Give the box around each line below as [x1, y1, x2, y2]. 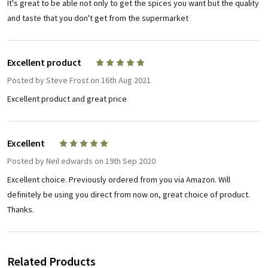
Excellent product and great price [7, 93, 127, 105]
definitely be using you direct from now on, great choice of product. [7, 189, 250, 200]
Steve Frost [46, 75, 89, 86]
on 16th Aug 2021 [89, 75, 151, 86]
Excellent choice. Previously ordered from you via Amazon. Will [7, 174, 230, 185]
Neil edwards [46, 156, 93, 167]
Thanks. [7, 204, 34, 215]
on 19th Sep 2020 [93, 156, 156, 167]
